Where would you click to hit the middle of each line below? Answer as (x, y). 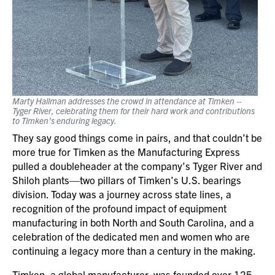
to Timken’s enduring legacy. (64, 120)
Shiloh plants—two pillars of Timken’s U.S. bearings (127, 180)
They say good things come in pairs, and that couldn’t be (137, 137)
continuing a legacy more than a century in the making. (134, 250)
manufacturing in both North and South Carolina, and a (133, 222)
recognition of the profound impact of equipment (119, 208)
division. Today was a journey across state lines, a (122, 194)
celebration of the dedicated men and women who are (131, 236)
